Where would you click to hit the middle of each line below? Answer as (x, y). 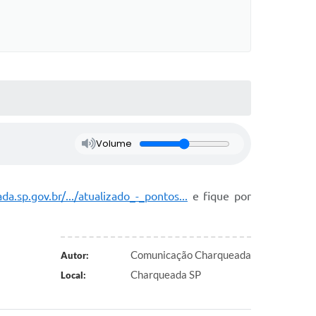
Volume (114, 143)
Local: (73, 275)
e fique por (219, 196)
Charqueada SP (166, 274)
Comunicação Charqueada (191, 254)
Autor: (74, 255)
